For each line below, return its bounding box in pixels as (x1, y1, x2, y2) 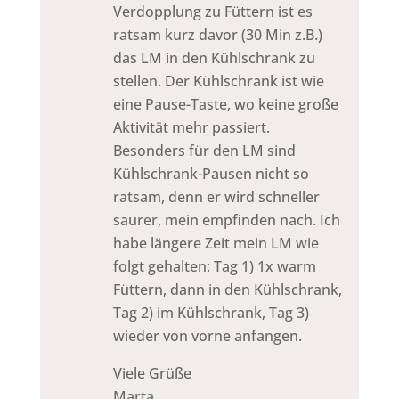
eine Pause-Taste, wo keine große (112, 94, 338, 114)
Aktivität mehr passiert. (112, 117, 270, 137)
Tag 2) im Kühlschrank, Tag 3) (112, 302, 309, 322)
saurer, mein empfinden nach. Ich (112, 209, 340, 230)
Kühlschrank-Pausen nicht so (112, 163, 309, 183)
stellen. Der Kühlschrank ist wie (112, 70, 324, 91)
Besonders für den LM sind (112, 140, 296, 160)
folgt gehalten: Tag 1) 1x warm (112, 256, 316, 276)
